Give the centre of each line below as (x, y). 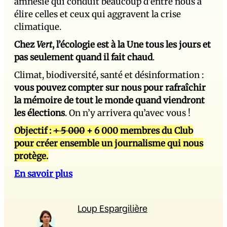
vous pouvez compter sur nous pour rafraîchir (110, 88)
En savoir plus (43, 174)
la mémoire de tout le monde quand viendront (109, 101)
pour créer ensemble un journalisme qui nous (109, 144)
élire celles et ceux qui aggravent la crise (98, 14)
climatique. (38, 27)
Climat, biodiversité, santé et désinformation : (109, 75)
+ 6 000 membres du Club (139, 131)
